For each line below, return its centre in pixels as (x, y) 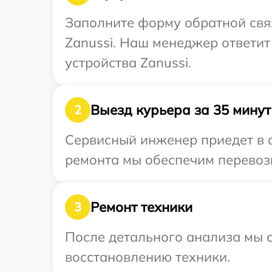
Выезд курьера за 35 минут (181, 110)
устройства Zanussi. (128, 63)
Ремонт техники (141, 207)
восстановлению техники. (148, 257)
